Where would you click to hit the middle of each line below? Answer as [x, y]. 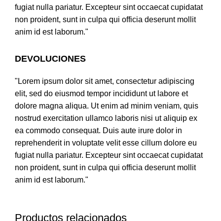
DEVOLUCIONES [50, 59]
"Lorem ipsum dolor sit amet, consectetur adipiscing [105, 81]
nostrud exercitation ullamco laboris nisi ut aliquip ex [106, 118]
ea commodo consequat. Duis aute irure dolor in [98, 131]
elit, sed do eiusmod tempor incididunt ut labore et [101, 94]
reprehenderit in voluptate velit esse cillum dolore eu [106, 143]
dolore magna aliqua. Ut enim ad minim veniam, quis [107, 106]
